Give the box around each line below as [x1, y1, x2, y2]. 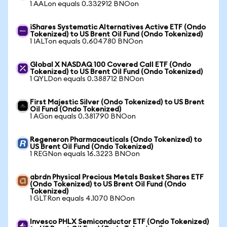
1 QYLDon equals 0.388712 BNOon [30, 75, 144, 83]
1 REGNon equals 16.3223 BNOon [30, 150, 140, 158]
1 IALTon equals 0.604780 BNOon [30, 38, 143, 45]
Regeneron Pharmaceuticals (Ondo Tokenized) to [30, 136, 202, 143]
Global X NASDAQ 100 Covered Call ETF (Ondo [30, 61, 191, 68]
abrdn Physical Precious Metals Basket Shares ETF [30, 174, 204, 181]
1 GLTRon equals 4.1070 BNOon [30, 195, 135, 202]
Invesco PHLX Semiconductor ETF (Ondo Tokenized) [30, 218, 209, 225]
